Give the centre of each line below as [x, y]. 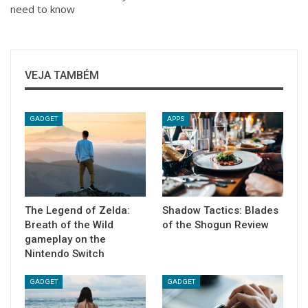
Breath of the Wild [69, 224]
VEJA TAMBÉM [62, 75]
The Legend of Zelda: [77, 210]
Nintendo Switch [65, 253]
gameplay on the [65, 239]
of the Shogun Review [216, 224]
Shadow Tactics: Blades [220, 210]
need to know [43, 9]
